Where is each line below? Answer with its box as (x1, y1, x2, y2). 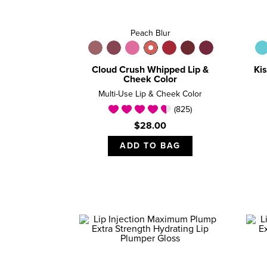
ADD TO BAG (120, 142, 181, 151)
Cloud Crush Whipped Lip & (92, 65, 209, 75)
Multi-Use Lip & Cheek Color (98, 90, 202, 99)
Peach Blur (130, 29, 170, 38)
